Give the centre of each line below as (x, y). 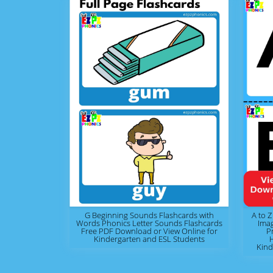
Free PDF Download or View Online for (149, 231)
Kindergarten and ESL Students (149, 239)
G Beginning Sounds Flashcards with (149, 215)
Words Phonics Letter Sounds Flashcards (149, 223)
